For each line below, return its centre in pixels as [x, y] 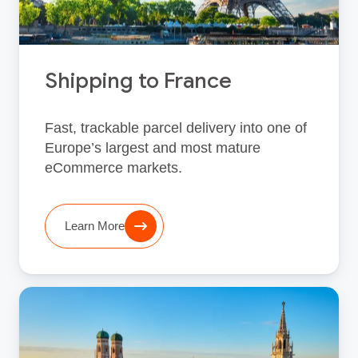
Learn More [95, 226]
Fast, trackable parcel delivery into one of [176, 127]
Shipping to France [138, 80]
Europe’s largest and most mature [153, 147]
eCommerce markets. [113, 167]
